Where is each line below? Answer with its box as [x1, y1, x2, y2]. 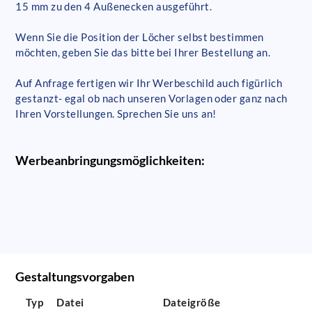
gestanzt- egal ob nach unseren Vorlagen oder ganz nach [15, 91, 288, 104]
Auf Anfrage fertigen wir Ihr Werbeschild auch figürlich [15, 76, 283, 89]
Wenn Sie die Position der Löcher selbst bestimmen [15, 30, 264, 43]
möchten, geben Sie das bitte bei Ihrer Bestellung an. [15, 45, 271, 58]
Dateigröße [162, 296, 221, 309]
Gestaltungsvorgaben [15, 269, 135, 285]
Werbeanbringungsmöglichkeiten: [15, 152, 205, 168]
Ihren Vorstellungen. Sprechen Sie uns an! [15, 107, 217, 120]
